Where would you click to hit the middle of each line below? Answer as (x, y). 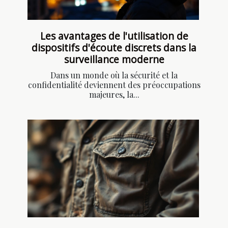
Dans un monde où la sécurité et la (114, 75)
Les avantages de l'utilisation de (114, 36)
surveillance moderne (114, 59)
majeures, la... (114, 94)
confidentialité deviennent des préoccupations (114, 84)
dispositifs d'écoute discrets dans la (114, 47)
